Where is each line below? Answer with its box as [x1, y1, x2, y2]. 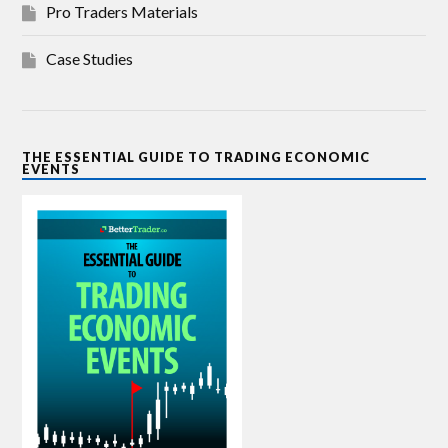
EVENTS [22, 160, 81, 177]
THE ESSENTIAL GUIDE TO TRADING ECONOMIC [22, 148, 371, 165]
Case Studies [46, 48, 134, 68]
